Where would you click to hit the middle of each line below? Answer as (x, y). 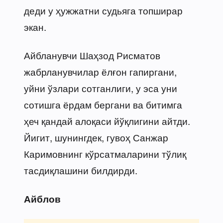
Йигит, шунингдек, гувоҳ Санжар (96, 137)
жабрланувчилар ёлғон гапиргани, (100, 71)
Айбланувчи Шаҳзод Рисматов (92, 55)
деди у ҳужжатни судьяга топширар (103, 10)
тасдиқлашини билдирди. (81, 170)
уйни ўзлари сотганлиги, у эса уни (101, 88)
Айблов (42, 199)
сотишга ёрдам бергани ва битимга (103, 104)
